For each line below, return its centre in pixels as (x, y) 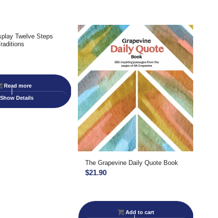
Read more (17, 85)
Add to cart (139, 212)
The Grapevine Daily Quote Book (132, 163)
